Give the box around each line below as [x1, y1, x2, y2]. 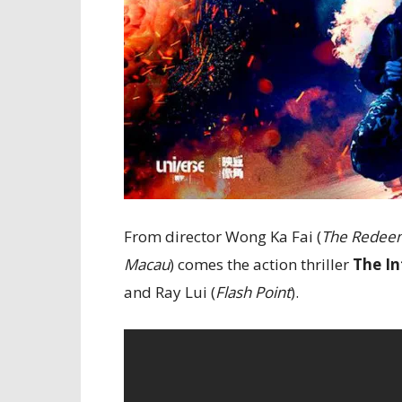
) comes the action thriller [170, 254, 353, 275]
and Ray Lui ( [124, 282, 215, 302]
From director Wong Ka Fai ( [124, 226, 321, 247]
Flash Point [215, 282, 291, 302]
